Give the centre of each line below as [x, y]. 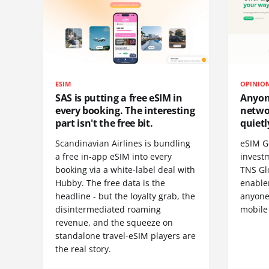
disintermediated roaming [108, 210]
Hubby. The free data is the [110, 183]
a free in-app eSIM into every [113, 157]
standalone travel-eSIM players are [125, 236]
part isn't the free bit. [104, 123]
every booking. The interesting [125, 111]
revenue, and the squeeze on [114, 223]
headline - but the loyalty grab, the [125, 196]
